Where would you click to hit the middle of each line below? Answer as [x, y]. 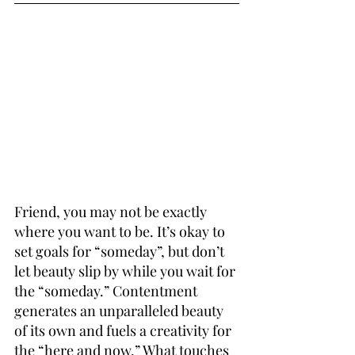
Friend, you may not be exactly [112, 212]
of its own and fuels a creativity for [124, 331]
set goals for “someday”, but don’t [121, 252]
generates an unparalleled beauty [120, 311]
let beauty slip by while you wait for [126, 271]
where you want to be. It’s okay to [121, 232]
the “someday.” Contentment [107, 291]
